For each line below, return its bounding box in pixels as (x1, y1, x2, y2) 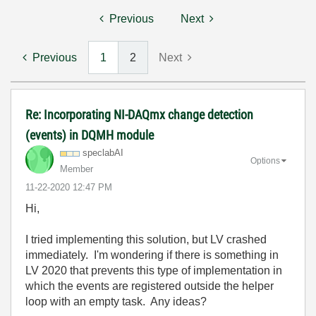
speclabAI (83, 147, 123, 158)
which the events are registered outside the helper (25, 280, 274, 292)
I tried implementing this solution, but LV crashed (25, 233, 267, 245)
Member (60, 164, 93, 174)
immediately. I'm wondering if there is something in (25, 249, 279, 261)
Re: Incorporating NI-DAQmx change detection (25, 107, 253, 122)
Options (250, 155, 280, 166)
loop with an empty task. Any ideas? (25, 296, 209, 308)
